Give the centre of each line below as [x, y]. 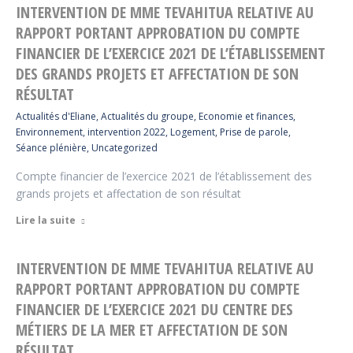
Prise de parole [254, 132]
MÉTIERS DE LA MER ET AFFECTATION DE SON [152, 330]
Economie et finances [246, 116]
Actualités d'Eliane [56, 116]
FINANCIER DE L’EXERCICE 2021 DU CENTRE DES [154, 309]
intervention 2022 [126, 132]
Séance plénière [51, 148]
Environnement [49, 132]
